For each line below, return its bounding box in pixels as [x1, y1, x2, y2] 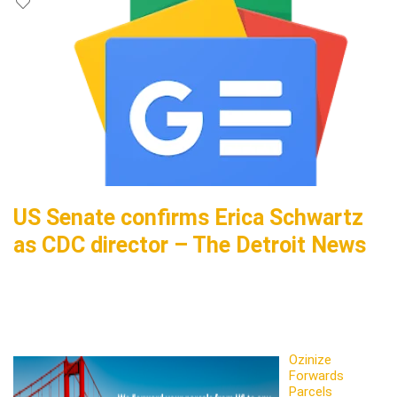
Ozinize [289, 352, 332, 368]
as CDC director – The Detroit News [13, 232, 366, 258]
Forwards [289, 368, 345, 384]
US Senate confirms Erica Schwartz [13, 205, 363, 230]
